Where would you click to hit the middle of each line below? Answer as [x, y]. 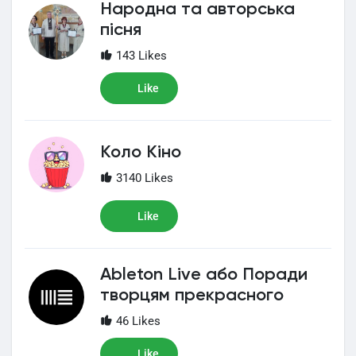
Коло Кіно [141, 153]
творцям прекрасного [192, 296]
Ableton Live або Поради [204, 275]
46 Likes [137, 321]
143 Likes [140, 56]
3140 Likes [143, 178]
